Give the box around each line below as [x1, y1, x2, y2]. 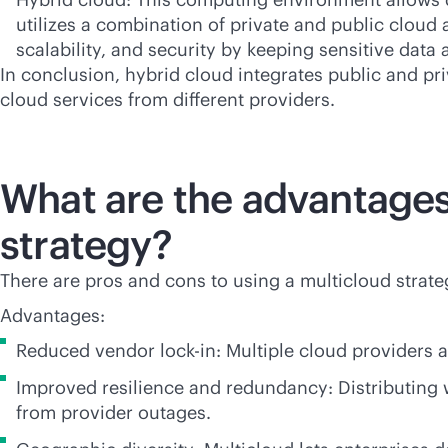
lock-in [160, 339, 216, 362]
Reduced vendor [16, 339, 160, 362]
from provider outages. [16, 401, 211, 424]
